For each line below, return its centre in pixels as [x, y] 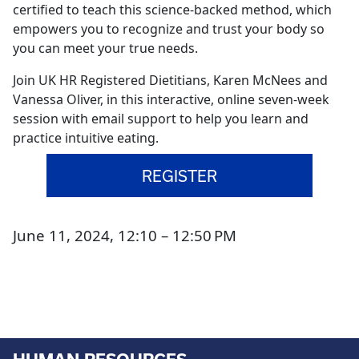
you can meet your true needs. [105, 48]
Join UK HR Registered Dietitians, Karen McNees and [170, 80]
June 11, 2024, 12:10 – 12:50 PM [125, 235]
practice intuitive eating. [86, 138]
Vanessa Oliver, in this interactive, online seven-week [171, 99]
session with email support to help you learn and [161, 119]
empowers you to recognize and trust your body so [169, 29]
